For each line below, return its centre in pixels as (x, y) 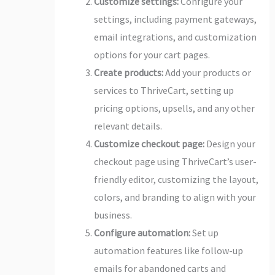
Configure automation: (142, 232)
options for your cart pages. (152, 54)
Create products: (128, 72)
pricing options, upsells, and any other (174, 108)
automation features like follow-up (168, 250)
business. (113, 215)
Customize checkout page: (149, 143)
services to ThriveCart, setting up (164, 90)
